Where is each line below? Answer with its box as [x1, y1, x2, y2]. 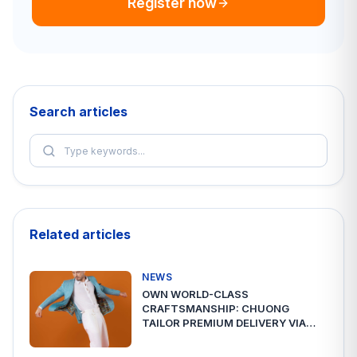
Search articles [29, 103, 127, 120]
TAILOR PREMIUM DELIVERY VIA [142, 316, 306, 329]
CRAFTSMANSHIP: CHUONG [142, 301, 289, 315]
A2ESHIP [142, 330, 188, 343]
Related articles [29, 226, 131, 242]
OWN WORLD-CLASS [142, 287, 249, 300]
